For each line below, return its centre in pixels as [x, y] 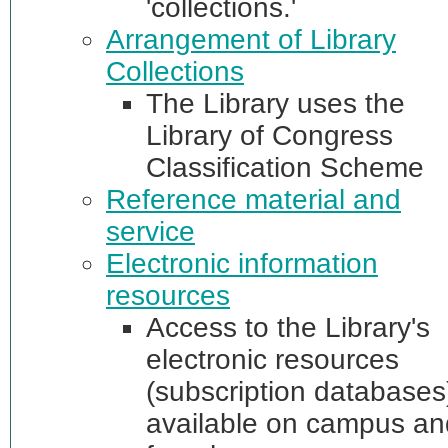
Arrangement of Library [251, 40]
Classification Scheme [285, 168]
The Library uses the [275, 104]
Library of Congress [269, 136]
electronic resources [272, 360]
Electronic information [242, 264]
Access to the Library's [288, 328]
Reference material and [253, 200]
